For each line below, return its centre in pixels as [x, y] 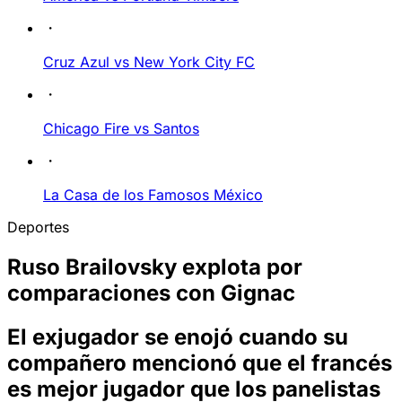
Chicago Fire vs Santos [121, 128]
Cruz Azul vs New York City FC [149, 62]
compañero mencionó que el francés [200, 363]
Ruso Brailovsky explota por [155, 267]
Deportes [38, 227]
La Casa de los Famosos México [153, 195]
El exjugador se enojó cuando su [178, 336]
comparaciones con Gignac [151, 293]
